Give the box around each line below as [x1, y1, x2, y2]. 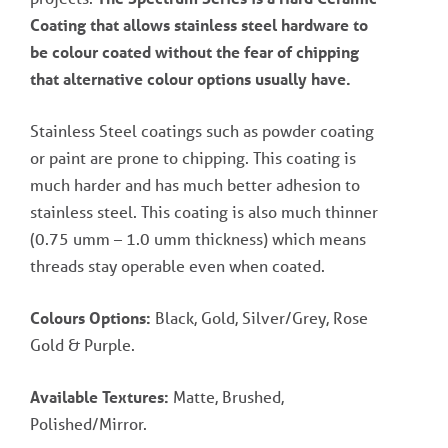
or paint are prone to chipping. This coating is [30, 147, 356, 169]
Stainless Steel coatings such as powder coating [30, 120, 374, 142]
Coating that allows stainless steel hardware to [30, 14, 368, 36]
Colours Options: [30, 307, 151, 329]
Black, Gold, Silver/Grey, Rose [151, 307, 368, 329]
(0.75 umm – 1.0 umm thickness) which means [30, 228, 366, 250]
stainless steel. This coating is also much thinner [30, 201, 378, 223]
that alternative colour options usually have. [30, 68, 351, 90]
